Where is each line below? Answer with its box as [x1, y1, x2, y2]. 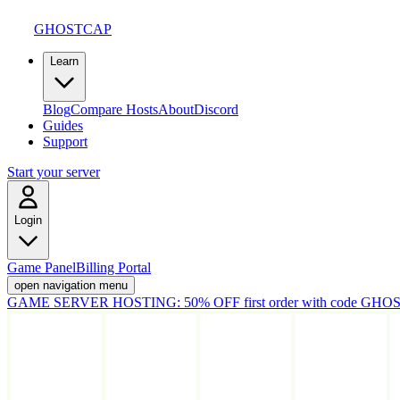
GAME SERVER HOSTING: [7, 295, 180, 310]
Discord [194, 102, 238, 117]
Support [43, 134, 87, 149]
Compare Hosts [71, 102, 158, 117]
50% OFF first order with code [180, 295, 357, 310]
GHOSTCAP [34, 21, 112, 37]
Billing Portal [76, 260, 151, 275]
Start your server [7, 164, 100, 179]
